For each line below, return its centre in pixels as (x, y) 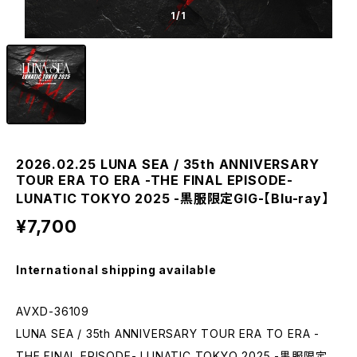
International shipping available (116, 270)
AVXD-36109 (53, 311)
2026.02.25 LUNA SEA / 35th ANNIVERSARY (168, 164)
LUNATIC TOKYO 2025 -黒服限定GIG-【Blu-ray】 (173, 198)
